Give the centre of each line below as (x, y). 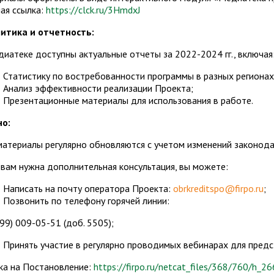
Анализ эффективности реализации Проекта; (98, 88)
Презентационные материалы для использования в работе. (128, 101)
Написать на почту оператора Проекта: (88, 189)
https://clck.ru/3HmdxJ (93, 10)
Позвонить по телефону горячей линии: (86, 201)
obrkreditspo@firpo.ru (218, 189)
